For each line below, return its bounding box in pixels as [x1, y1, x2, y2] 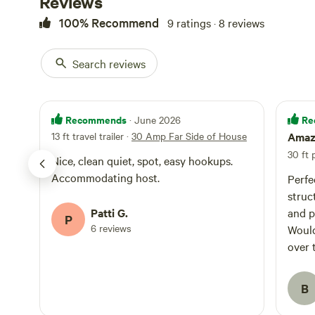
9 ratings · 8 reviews [167, 15, 264, 30]
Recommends [65, 112, 127, 127]
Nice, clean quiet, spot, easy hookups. [51, 153, 107, 168]
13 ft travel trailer [51, 129, 124, 143]
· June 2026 [129, 112, 181, 127]
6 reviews [91, 221, 131, 235]
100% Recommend [59, 14, 159, 30]
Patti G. [91, 205, 128, 220]
